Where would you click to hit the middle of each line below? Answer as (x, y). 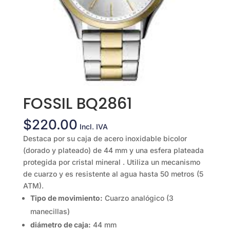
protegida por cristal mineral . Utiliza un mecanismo (111, 162)
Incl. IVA (93, 127)
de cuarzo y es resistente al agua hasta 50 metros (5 (113, 174)
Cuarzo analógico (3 (138, 198)
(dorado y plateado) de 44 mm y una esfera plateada (113, 150)
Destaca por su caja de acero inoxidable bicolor (105, 139)
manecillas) (50, 212)
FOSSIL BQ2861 (77, 104)
